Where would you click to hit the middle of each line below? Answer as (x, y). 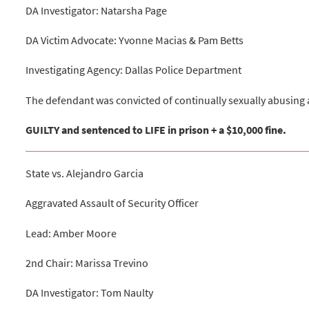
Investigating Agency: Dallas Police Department (134, 70)
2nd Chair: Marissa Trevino (87, 262)
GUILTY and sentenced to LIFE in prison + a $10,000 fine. (156, 129)
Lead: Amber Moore (71, 233)
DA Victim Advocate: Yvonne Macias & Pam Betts (135, 40)
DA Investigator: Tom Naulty (90, 292)
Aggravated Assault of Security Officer (112, 203)
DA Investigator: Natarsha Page (97, 11)
